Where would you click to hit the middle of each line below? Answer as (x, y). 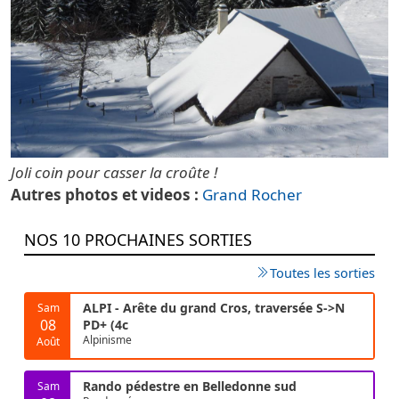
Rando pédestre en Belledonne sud (190, 387)
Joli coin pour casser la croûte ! (114, 172)
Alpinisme (107, 340)
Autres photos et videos (101, 194)
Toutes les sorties (322, 273)
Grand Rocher (252, 194)
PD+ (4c (106, 325)
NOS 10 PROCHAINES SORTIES (138, 240)
